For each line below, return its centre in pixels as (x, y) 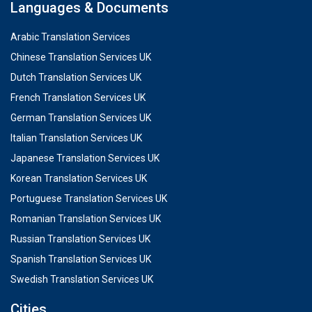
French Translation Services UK (78, 97)
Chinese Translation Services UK (81, 57)
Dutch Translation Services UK (76, 77)
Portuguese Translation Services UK (89, 198)
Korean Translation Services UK (79, 178)
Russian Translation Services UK (80, 239)
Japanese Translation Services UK (85, 158)
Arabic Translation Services (70, 37)
